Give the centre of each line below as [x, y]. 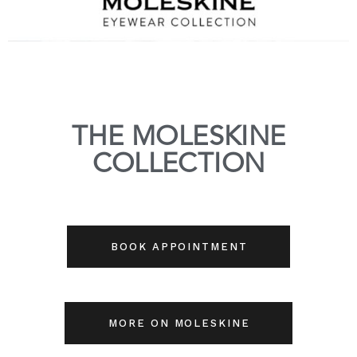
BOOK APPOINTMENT [179, 247]
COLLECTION [178, 165]
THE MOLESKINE [178, 138]
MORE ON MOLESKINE [179, 324]
